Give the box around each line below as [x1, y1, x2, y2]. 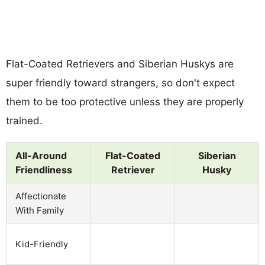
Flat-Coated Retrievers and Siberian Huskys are [6, 57, 234, 70]
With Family [15, 204, 64, 216]
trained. [6, 114, 43, 127]
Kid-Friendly [15, 238, 68, 250]
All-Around [15, 149, 67, 161]
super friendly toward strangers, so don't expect [6, 76, 235, 89]
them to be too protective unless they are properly [6, 95, 244, 108]
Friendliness [15, 163, 72, 176]
